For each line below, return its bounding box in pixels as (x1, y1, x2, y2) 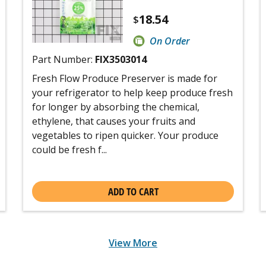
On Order (150, 34, 190, 47)
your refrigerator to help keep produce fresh (32, 85, 233, 99)
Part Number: (32, 52, 95, 66)
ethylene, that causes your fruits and (32, 114, 195, 128)
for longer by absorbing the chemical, (32, 100, 199, 113)
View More (109, 236, 157, 249)
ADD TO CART (107, 184, 159, 198)
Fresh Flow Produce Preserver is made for (32, 71, 217, 85)
